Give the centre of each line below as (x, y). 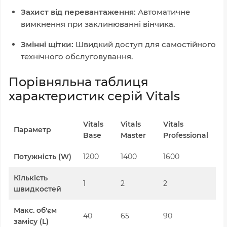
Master (133, 135)
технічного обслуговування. (77, 56)
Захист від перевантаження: (78, 12)
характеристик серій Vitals (94, 96)
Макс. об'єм (35, 210)
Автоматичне (163, 12)
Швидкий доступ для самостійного (145, 44)
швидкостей (37, 189)
